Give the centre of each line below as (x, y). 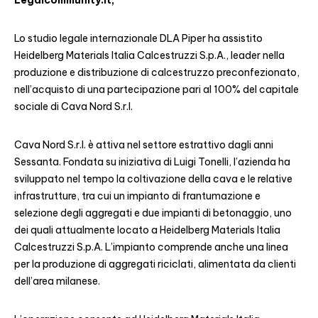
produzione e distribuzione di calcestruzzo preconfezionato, (157, 72)
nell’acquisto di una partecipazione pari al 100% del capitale (157, 89)
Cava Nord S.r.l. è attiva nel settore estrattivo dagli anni (144, 145)
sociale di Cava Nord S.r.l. (73, 106)
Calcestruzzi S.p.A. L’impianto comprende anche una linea (151, 247)
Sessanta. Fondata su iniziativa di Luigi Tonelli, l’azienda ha (152, 162)
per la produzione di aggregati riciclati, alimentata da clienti (155, 264)
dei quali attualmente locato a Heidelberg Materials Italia (147, 230)
